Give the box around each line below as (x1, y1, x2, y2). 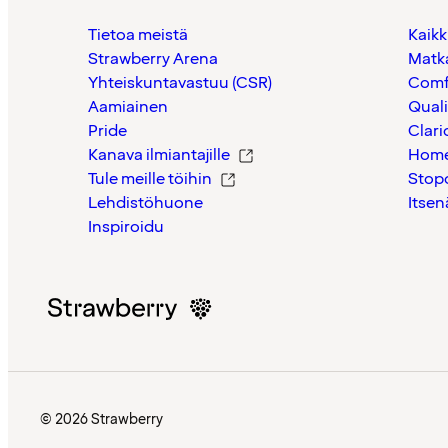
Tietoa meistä (88, 23, 188, 46)
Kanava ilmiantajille (88, 143, 230, 166)
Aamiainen (88, 95, 168, 118)
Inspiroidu (88, 215, 164, 238)
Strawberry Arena (88, 47, 218, 70)
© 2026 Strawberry (40, 409, 163, 429)
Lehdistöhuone (88, 191, 203, 214)
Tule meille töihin (88, 167, 212, 190)
